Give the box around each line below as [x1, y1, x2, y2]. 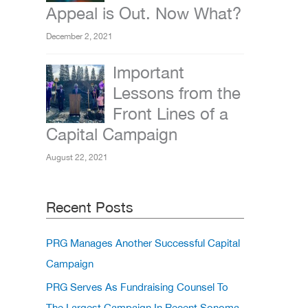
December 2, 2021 [46, 32, 113, 42]
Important [113, 63, 184, 82]
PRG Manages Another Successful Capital [46, 237, 240, 250]
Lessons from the [113, 83, 241, 103]
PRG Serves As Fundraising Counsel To [46, 280, 228, 293]
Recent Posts [46, 199, 133, 216]
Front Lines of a [113, 104, 228, 124]
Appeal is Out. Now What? [46, 3, 241, 23]
